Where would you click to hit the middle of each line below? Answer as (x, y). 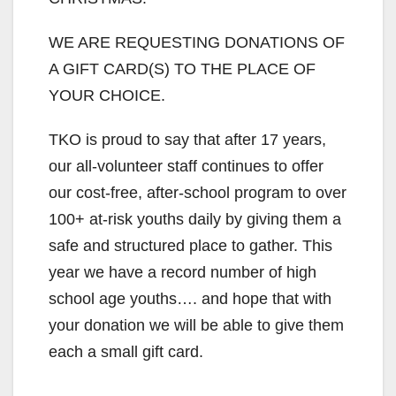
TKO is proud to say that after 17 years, (187, 139)
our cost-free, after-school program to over (198, 192)
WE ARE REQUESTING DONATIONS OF (197, 42)
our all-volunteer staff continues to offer (186, 166)
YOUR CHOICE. (107, 95)
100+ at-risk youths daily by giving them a (195, 219)
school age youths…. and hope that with (190, 298)
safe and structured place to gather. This (190, 245)
